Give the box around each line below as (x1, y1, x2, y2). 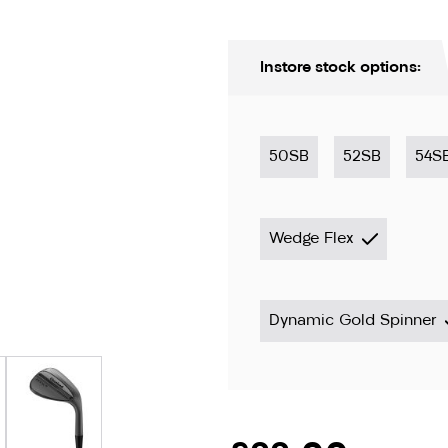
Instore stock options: (260, 59, 421, 76)
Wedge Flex (269, 230, 354, 247)
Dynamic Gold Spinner (269, 312, 437, 329)
